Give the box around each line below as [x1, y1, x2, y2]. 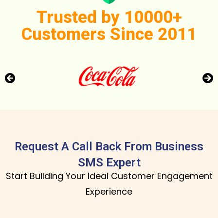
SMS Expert [77, 155, 141, 169]
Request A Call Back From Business [15, 139, 203, 153]
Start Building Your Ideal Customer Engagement [5, 169, 213, 182]
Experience [86, 185, 132, 198]
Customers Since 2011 [21, 24, 197, 44]
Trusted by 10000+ [36, 7, 182, 27]
